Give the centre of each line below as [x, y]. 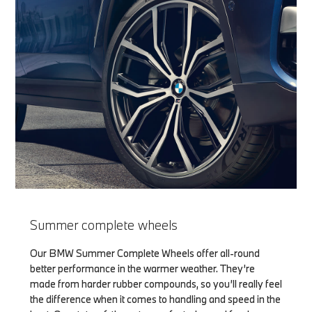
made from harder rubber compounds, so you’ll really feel [156, 283]
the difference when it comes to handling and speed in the [155, 299]
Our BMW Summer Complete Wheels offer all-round [145, 253]
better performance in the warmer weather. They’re [142, 268]
